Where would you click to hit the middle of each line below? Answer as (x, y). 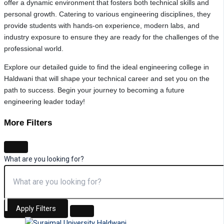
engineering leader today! (44, 101)
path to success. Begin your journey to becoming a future (94, 90)
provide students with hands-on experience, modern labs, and (102, 25)
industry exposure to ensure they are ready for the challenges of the (111, 37)
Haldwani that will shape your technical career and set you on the (107, 78)
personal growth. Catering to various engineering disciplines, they (107, 14)
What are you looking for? (44, 159)
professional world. (34, 48)
